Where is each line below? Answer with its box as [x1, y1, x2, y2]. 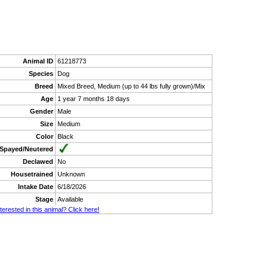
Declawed [23, 157, 53, 165]
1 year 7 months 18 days [57, 95, 130, 102]
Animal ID [23, 57, 53, 65]
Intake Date [18, 182, 53, 190]
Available [57, 195, 83, 203]
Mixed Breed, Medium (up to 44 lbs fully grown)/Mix [57, 82, 205, 90]
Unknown [57, 170, 85, 178]
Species [29, 69, 53, 77]
